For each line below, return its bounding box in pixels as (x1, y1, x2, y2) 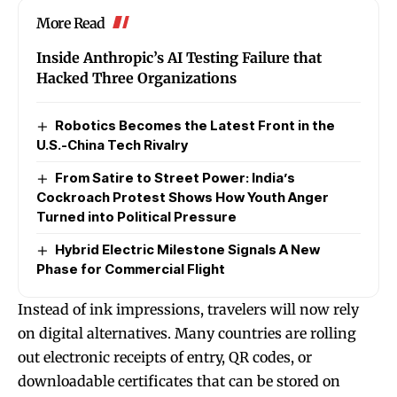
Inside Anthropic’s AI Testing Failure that (36, 48, 322, 66)
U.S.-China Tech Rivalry (36, 136, 188, 153)
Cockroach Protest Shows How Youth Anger (36, 188, 329, 206)
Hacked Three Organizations (36, 68, 237, 87)
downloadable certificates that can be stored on (18, 371, 340, 390)
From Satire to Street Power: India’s (55, 168, 296, 186)
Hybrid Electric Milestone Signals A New (55, 240, 321, 258)
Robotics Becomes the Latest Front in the (55, 116, 336, 134)
